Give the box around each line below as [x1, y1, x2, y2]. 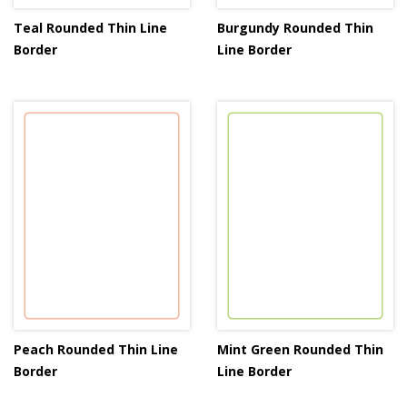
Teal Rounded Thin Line [14, 19, 167, 37]
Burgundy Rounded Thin [217, 19, 373, 37]
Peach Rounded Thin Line [14, 340, 178, 358]
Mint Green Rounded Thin [217, 340, 383, 358]
